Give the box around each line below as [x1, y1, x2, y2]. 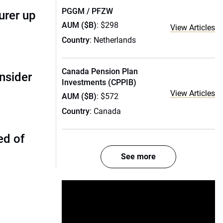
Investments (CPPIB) [62, 78, 136, 87]
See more [121, 152, 156, 161]
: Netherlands [90, 35, 136, 45]
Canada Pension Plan [62, 67, 138, 76]
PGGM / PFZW [62, 6, 113, 16]
